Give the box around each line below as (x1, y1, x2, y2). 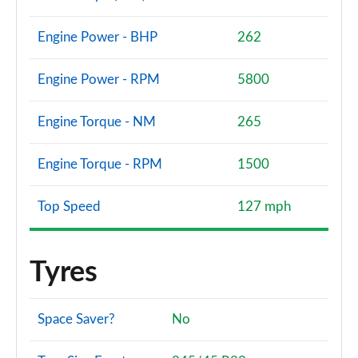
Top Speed (38, 200, 101, 213)
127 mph (237, 200, 291, 213)
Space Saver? (38, 312, 115, 326)
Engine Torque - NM (38, 115, 156, 129)
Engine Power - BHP (38, 30, 157, 44)
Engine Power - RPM (38, 73, 160, 86)
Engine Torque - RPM (38, 157, 162, 171)
